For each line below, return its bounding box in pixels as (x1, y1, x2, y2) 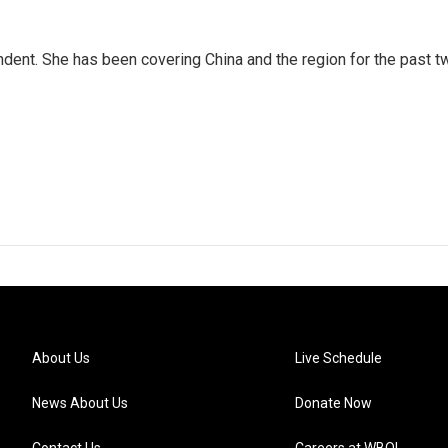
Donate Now (295, 395, 373, 411)
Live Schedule (295, 350, 383, 366)
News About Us (32, 395, 128, 411)
